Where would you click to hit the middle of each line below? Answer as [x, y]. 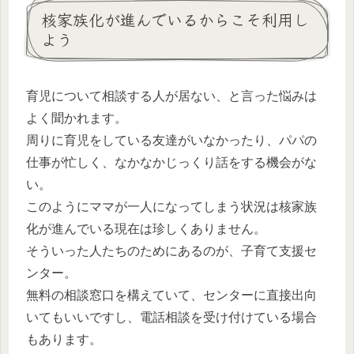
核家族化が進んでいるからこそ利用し [175, 20]
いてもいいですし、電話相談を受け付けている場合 [171, 317]
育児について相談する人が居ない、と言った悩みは [171, 96]
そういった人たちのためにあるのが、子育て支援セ [171, 250]
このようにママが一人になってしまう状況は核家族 [171, 206]
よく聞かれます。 [77, 118]
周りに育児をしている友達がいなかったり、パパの [171, 140]
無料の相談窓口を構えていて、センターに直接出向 [171, 295]
